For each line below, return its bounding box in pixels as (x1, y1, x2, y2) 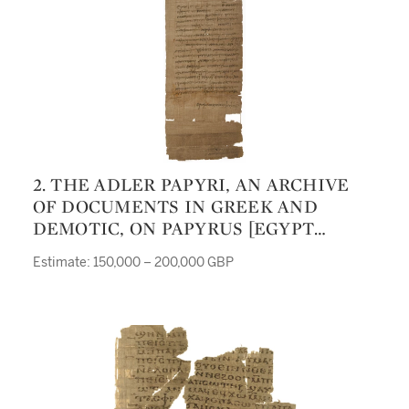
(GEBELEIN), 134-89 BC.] (32, 238, 241, 262)
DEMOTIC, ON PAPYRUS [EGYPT (32, 216, 314, 240)
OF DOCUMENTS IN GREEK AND (32, 194, 318, 218)
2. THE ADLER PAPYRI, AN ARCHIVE (32, 173, 46, 196)
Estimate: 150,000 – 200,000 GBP (32, 255, 234, 270)
